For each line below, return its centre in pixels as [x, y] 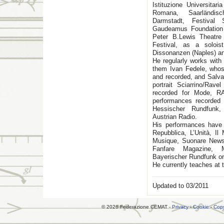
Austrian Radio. [175, 117]
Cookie [201, 207]
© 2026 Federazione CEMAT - [137, 207]
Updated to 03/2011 [180, 186]
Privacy [180, 207]
